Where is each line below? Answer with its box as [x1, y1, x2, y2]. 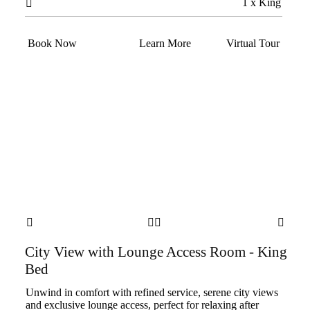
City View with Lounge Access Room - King [24, 244, 287, 260]
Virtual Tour [226, 37, 280, 49]
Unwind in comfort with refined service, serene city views [25, 286, 278, 298]
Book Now [27, 37, 77, 49]
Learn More [138, 37, 191, 49]
